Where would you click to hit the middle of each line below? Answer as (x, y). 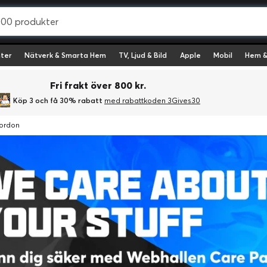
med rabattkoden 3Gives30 (152, 100)
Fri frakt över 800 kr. (98, 85)
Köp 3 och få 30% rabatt (59, 100)
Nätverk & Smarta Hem (66, 55)
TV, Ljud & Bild (143, 55)
